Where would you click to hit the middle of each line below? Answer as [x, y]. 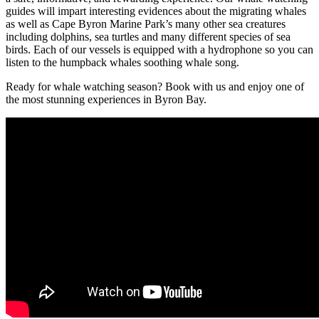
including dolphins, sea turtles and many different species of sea [148, 36]
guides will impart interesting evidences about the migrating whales [156, 11]
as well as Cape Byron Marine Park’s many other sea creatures [146, 23]
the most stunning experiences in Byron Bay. [106, 99]
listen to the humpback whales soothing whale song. [122, 62]
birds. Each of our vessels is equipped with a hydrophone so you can [159, 49]
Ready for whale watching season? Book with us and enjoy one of [155, 86]
